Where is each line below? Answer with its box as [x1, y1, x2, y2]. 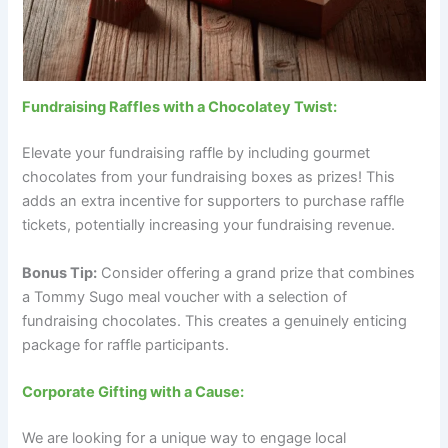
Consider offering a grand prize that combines [97, 263, 416, 282]
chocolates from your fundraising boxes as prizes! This [22, 168, 396, 187]
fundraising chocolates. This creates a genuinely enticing [22, 311, 408, 330]
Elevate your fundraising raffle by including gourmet [22, 144, 371, 163]
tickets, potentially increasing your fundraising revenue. [22, 216, 396, 235]
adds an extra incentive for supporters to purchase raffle [22, 192, 405, 211]
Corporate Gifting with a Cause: [22, 383, 245, 402]
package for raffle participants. [22, 335, 230, 354]
